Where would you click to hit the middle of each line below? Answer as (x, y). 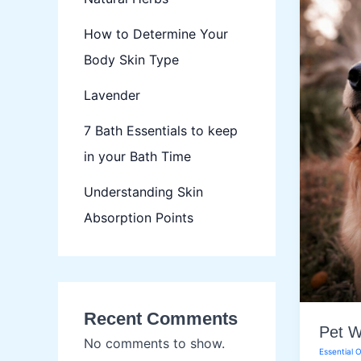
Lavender (112, 95)
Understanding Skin (143, 192)
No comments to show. (154, 344)
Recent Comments (161, 319)
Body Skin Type (131, 60)
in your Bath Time (137, 157)
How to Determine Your (156, 34)
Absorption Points (139, 218)
